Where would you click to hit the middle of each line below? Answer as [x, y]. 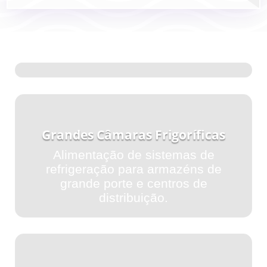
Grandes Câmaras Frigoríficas [133, 134]
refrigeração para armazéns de [133, 169]
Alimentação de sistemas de [133, 154]
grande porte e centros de [133, 183]
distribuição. [133, 197]
